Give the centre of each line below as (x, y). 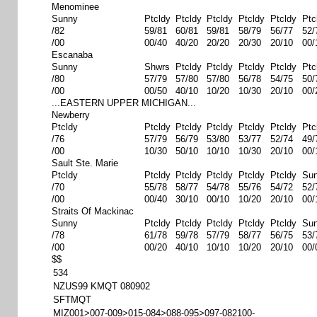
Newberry (71, 115)
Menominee (75, 7)
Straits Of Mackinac (93, 211)
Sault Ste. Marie (85, 163)
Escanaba (72, 55)
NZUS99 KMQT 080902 (102, 286)
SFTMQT (72, 300)
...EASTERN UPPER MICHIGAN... (124, 103)
